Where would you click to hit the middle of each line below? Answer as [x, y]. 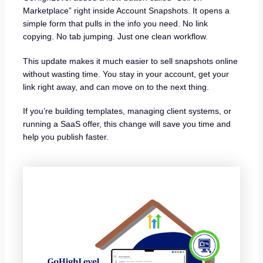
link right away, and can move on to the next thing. [116, 87]
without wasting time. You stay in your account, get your [126, 74]
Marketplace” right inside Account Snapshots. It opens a [126, 11]
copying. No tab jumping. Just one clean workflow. [115, 37]
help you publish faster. [65, 137]
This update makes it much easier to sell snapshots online [130, 61]
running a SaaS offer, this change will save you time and [127, 124]
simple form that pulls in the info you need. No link [115, 24]
